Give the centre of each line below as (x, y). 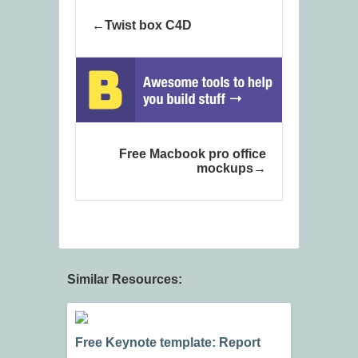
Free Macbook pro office (193, 154)
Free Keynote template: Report (168, 343)
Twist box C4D (148, 26)
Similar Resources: (125, 280)
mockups (225, 169)
